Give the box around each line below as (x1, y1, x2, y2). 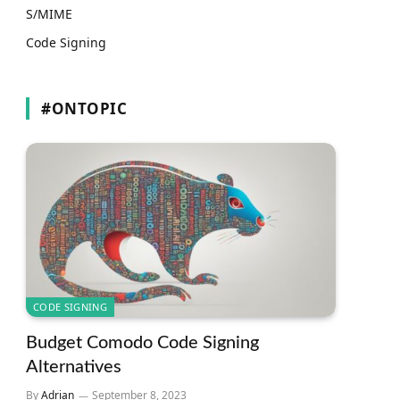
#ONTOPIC (41, 98, 128, 119)
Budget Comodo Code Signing (26, 334, 259, 353)
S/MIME (26, 5, 72, 22)
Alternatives (26, 358, 121, 377)
